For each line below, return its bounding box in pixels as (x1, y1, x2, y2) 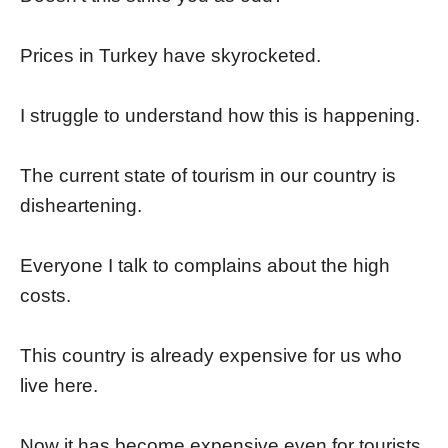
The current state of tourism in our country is (20, 165, 396, 187)
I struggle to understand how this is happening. (20, 105, 420, 127)
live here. (20, 375, 98, 397)
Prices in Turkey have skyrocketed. (20, 45, 321, 67)
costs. (20, 285, 71, 307)
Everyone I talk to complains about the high (20, 255, 390, 277)
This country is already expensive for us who (20, 345, 402, 367)
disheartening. (20, 195, 142, 217)
